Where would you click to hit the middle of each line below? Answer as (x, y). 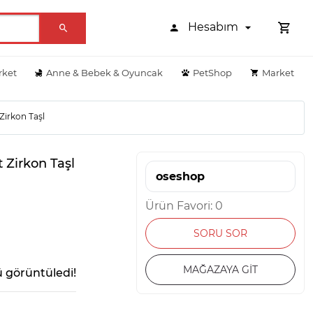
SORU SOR (220, 233)
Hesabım (214, 27)
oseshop (180, 176)
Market (278, 72)
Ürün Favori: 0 (184, 205)
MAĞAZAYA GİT (220, 269)
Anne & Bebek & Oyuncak (105, 72)
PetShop (213, 72)
